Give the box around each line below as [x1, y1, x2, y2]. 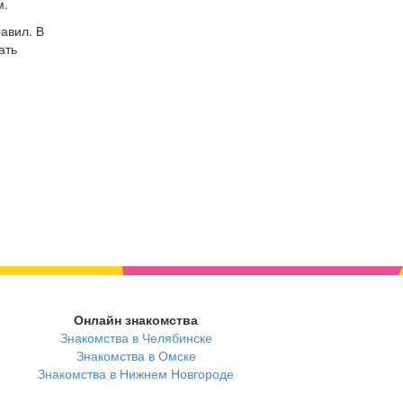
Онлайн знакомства [74, 310, 198, 329]
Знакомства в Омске [76, 346, 196, 365]
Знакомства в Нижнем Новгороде [38, 364, 234, 383]
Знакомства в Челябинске [59, 328, 212, 347]
